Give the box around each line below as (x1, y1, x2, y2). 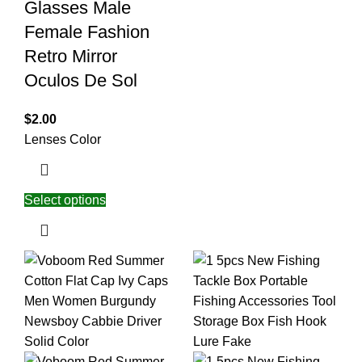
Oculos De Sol (24, 70, 137, 91)
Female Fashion (24, 22, 149, 43)
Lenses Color (24, 133, 101, 147)
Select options (24, 193, 106, 208)
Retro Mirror (24, 46, 117, 67)
